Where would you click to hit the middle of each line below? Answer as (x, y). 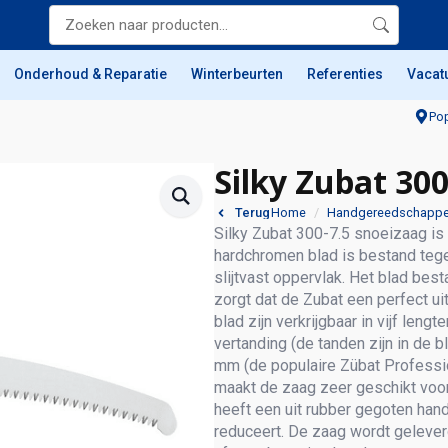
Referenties (345, 74)
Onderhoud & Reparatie (90, 74)
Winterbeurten (237, 74)
